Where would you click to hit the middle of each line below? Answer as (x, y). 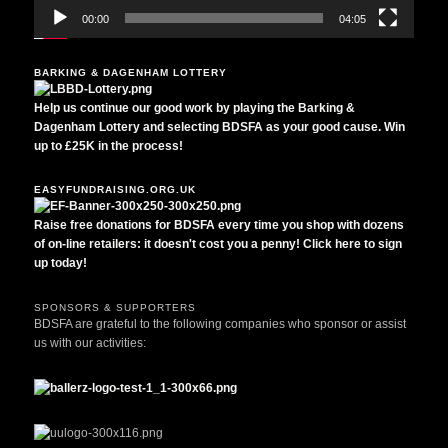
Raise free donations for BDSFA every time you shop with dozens (219, 225)
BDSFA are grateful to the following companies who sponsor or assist (220, 323)
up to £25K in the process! (109, 145)
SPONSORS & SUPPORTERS (115, 307)
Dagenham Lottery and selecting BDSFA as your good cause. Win (220, 126)
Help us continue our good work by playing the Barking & (195, 107)
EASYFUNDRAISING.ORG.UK (115, 190)
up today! (61, 263)
